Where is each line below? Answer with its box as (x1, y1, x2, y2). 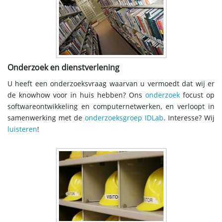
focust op (180, 91, 215, 100)
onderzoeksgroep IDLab (85, 114, 164, 123)
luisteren (7, 125, 37, 134)
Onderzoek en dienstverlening (7, 63, 119, 73)
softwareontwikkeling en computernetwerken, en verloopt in (7, 103, 215, 111)
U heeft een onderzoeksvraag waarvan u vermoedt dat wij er (7, 80, 215, 89)
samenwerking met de (7, 114, 85, 123)
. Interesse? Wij (164, 114, 215, 123)
